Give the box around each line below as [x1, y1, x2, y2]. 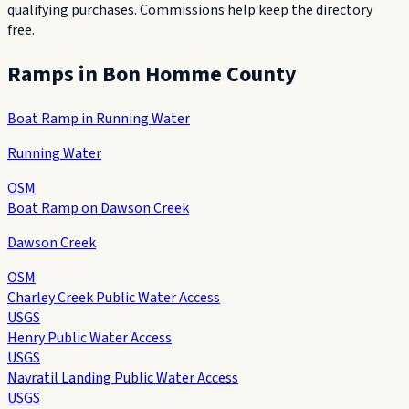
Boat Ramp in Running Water [7, 108, 190, 129]
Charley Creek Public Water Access [7, 287, 220, 308]
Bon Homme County [102, 58, 297, 90]
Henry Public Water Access [7, 327, 172, 348]
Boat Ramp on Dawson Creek [7, 197, 189, 218]
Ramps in [7, 58, 102, 90]
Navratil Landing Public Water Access [7, 367, 238, 388]
